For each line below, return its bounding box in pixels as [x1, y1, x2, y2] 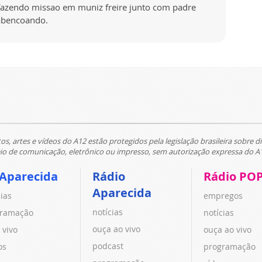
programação [204, 240, 256, 252]
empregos [204, 189, 243, 201]
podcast [92, 240, 123, 251]
